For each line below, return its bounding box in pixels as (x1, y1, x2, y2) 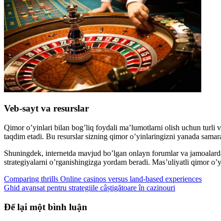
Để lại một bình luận (4, 201, 87, 212)
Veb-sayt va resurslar (4, 103, 89, 114)
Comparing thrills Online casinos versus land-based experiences (4, 175, 202, 183)
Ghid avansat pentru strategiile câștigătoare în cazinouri (4, 184, 175, 192)
